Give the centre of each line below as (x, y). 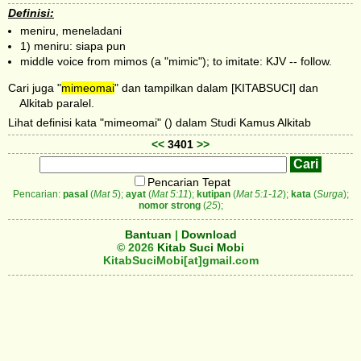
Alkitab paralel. (57, 104)
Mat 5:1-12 (259, 195)
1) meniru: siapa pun (73, 46)
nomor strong (169, 206)
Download (209, 235)
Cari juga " (35, 88)
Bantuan (148, 235)
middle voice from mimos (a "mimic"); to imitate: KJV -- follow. (176, 61)
